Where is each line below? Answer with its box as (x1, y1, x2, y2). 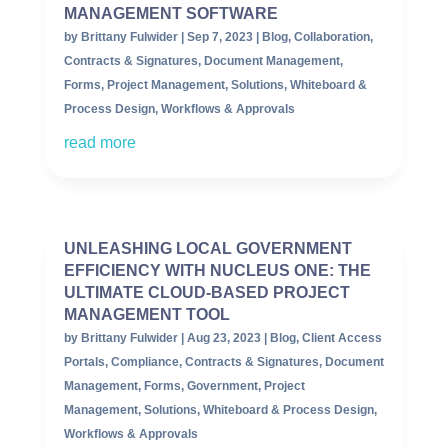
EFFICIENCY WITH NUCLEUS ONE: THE (63, 262, 371, 280)
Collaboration (293, 30, 370, 45)
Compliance (110, 355, 179, 370)
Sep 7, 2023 (186, 30, 253, 45)
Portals (63, 355, 105, 370)
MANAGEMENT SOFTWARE (63, 5, 278, 23)
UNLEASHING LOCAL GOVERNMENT (63, 240, 352, 258)
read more (63, 134, 136, 152)
